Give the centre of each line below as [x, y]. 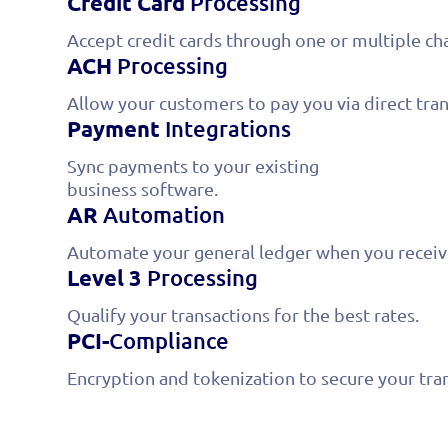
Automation [162, 214]
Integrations [226, 128]
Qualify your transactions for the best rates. [243, 314]
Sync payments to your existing [193, 165]
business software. [143, 188]
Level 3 [105, 277]
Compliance [169, 340]
